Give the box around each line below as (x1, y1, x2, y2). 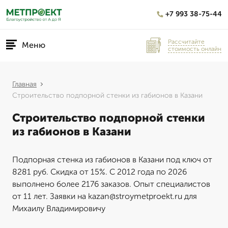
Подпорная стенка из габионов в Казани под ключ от (12, 155, 212, 164)
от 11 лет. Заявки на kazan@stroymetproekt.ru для (12, 191, 197, 201)
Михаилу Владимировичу (12, 204, 105, 213)
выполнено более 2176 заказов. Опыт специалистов (12, 179, 210, 189)
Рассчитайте (168, 38, 205, 45)
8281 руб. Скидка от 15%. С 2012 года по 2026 (12, 167, 187, 177)
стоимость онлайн (168, 45, 221, 52)
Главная (12, 80, 37, 89)
